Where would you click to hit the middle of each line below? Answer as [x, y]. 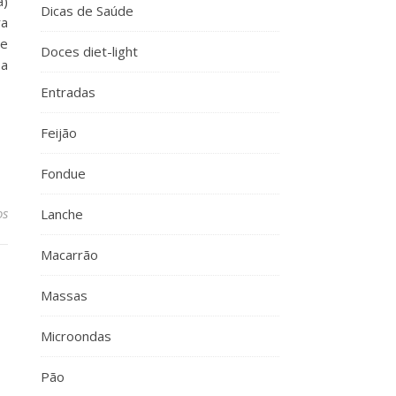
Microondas [76, 336]
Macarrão [69, 255]
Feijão [59, 133]
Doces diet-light [89, 51]
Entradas [68, 92]
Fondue [63, 173]
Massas [64, 295]
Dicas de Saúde [87, 11]
